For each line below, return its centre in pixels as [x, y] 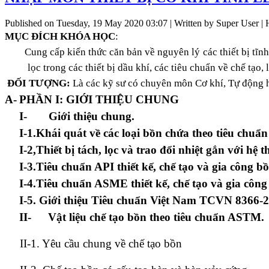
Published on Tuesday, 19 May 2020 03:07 [86, 23]
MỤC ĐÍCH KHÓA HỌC [60, 37]
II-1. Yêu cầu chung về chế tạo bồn [93, 244]
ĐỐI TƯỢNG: [40, 83]
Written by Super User [216, 23]
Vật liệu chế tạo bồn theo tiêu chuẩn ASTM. [156, 217]
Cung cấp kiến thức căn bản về [81, 52]
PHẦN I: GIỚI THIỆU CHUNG [99, 100]
